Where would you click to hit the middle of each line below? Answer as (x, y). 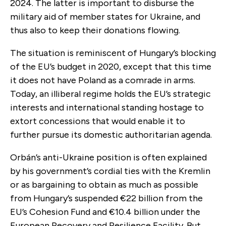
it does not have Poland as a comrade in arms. (103, 80)
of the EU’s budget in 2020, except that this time (111, 66)
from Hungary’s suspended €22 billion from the (106, 198)
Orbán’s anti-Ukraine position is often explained (108, 157)
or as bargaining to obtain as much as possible (104, 184)
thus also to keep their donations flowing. (96, 30)
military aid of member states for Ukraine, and (105, 16)
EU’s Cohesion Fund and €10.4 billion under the (105, 212)
